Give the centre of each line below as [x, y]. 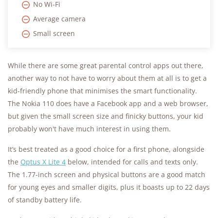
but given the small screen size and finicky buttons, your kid [106, 116]
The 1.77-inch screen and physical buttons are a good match [107, 175]
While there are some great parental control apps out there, [106, 66]
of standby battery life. [45, 200]
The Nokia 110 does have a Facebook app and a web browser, [108, 104]
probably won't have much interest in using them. [89, 129]
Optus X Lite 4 [43, 162]
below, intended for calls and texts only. [132, 162]
